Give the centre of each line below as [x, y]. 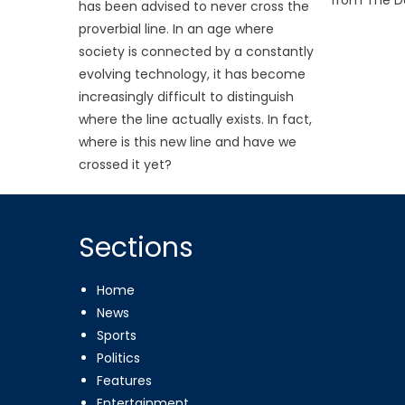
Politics [119, 358]
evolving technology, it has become [193, 74]
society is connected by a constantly [197, 51]
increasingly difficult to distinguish [187, 96]
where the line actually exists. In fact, [196, 119]
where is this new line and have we [188, 141]
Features [125, 380]
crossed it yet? [126, 164]
